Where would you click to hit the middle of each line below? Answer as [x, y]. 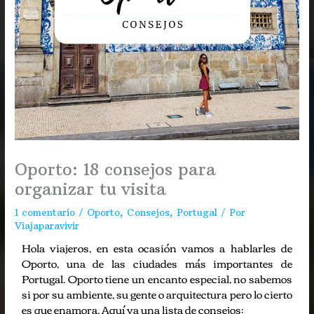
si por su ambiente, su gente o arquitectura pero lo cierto [157, 293]
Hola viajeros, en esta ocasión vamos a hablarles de [157, 247]
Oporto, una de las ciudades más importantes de [157, 262]
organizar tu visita [91, 189]
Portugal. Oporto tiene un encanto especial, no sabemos [157, 278]
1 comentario [45, 212]
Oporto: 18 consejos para [116, 169]
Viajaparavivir [47, 226]
